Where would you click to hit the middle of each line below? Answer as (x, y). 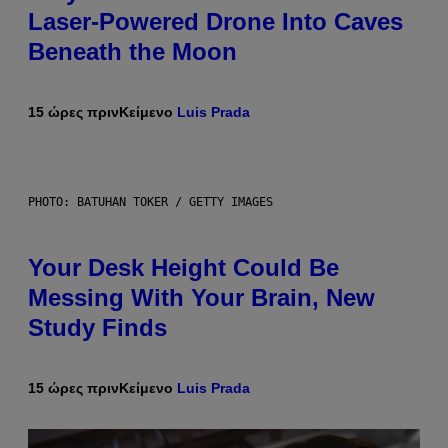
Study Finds (97, 327)
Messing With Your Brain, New (201, 297)
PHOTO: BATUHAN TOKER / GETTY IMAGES (150, 201)
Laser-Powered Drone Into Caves (215, 21)
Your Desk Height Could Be (183, 267)
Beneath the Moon (132, 51)
